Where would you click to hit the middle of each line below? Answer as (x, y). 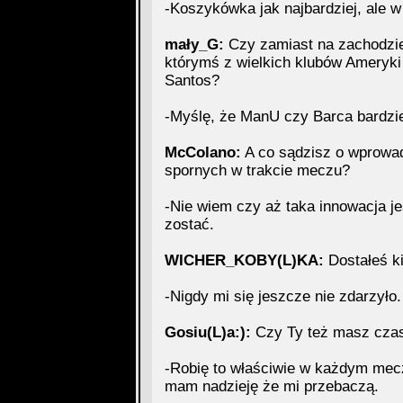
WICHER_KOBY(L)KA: (244, 260)
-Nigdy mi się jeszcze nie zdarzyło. (282, 296)
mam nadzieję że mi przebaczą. (271, 386)
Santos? (192, 81)
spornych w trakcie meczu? (257, 170)
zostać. (189, 224)
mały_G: (194, 45)
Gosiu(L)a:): (207, 332)
